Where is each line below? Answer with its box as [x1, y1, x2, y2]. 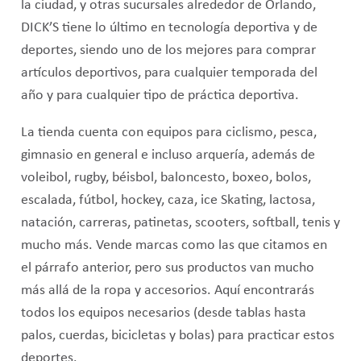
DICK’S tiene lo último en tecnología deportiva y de [20, 20, 317, 35]
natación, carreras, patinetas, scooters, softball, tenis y [20, 215, 340, 230]
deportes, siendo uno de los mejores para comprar [20, 43, 316, 57]
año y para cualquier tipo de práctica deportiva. [20, 88, 299, 102]
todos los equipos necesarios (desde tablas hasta [20, 305, 306, 320]
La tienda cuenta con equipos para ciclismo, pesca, [20, 125, 317, 139]
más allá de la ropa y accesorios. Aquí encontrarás [20, 283, 314, 297]
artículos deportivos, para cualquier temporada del [20, 65, 317, 80]
